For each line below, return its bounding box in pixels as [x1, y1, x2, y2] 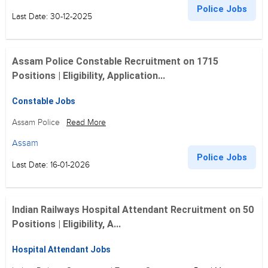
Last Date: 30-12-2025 [12, 11, 92, 22]
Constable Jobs [12, 96, 75, 106]
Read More [66, 117, 106, 127]
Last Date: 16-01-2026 [12, 160, 90, 170]
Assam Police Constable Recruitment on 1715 [12, 56, 218, 67]
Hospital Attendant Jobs [12, 245, 111, 254]
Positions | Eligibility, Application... [12, 70, 165, 81]
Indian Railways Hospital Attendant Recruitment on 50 [12, 204, 254, 215]
